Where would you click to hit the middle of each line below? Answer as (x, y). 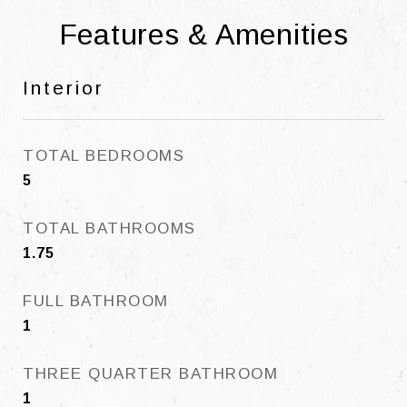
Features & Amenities (203, 35)
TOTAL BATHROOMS (109, 228)
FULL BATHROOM (96, 301)
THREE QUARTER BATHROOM (150, 374)
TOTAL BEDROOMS (104, 156)
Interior (64, 88)
